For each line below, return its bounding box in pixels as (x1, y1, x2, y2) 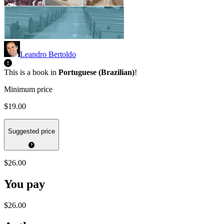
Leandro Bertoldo (20, 50, 76, 59)
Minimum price (4, 85, 52, 94)
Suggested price (8, 127, 55, 135)
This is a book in (4, 68, 58, 77)
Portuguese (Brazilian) (58, 68, 134, 77)
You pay (4, 177, 45, 191)
